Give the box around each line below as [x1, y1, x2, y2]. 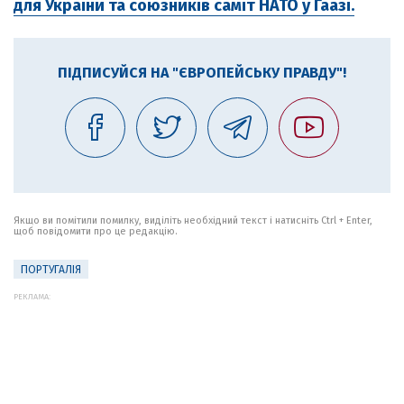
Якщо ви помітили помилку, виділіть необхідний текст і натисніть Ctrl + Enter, [14, 215, 372, 226]
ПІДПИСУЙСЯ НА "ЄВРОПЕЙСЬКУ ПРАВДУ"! [58, 64, 346, 81]
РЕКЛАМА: [14, 292, 50, 301]
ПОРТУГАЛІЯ [21, 263, 81, 276]
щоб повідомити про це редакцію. [14, 225, 178, 237]
